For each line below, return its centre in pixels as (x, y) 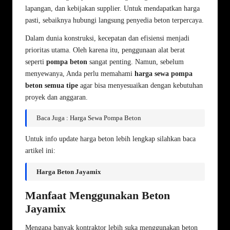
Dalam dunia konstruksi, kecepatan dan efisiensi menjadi (107, 38)
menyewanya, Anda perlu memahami (80, 73)
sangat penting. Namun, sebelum (136, 62)
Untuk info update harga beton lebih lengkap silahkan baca (110, 139)
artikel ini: (40, 151)
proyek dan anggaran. (56, 97)
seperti (36, 62)
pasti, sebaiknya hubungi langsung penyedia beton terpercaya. (114, 20)
